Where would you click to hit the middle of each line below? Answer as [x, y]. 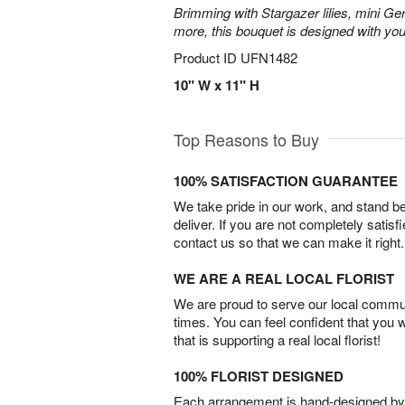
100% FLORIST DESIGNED [259, 376]
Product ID [207, 57]
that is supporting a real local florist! [277, 339]
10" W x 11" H [217, 85]
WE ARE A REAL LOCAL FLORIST [284, 278]
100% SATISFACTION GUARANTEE [286, 181]
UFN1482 [269, 57]
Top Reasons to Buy [246, 139]
